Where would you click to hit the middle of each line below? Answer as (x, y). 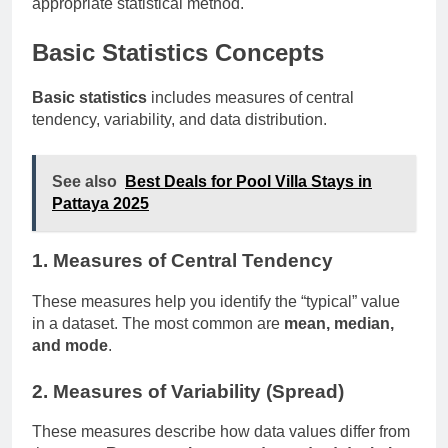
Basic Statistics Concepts (178, 53)
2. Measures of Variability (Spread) (188, 391)
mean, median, (339, 323)
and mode (70, 345)
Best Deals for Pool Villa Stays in (248, 182)
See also (84, 182)
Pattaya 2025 (100, 204)
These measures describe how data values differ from (221, 432)
